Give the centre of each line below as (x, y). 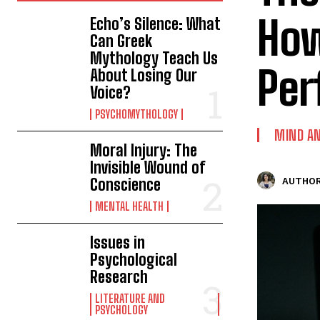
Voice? (111, 93)
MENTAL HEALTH (130, 206)
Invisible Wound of (148, 168)
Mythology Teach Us (154, 59)
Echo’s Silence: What (156, 24)
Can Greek (121, 41)
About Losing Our (144, 76)
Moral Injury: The (144, 151)
